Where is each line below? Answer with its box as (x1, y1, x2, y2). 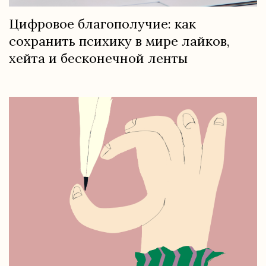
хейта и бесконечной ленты (9, 49, 188, 66)
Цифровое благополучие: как (9, 15, 196, 32)
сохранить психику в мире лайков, (9, 32, 230, 49)
